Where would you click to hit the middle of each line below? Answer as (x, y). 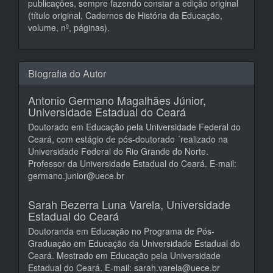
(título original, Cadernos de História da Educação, (125, 15)
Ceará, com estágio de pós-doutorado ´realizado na (128, 139)
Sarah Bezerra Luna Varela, (97, 204)
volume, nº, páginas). (69, 27)
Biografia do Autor (67, 73)
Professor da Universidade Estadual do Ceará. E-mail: (132, 163)
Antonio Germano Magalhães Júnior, (117, 100)
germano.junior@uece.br (76, 175)
